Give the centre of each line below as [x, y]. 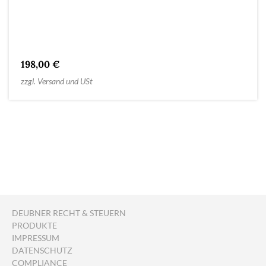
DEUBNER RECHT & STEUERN [69, 213]
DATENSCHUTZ [42, 250]
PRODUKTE [34, 225]
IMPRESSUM [36, 238]
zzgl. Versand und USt [57, 81]
